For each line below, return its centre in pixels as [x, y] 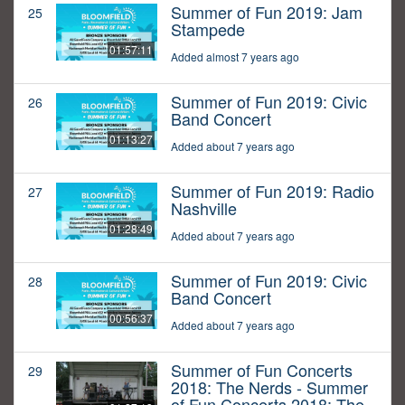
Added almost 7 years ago [235, 57]
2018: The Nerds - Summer [269, 387]
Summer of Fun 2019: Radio [273, 191]
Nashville [204, 208]
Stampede [208, 29]
